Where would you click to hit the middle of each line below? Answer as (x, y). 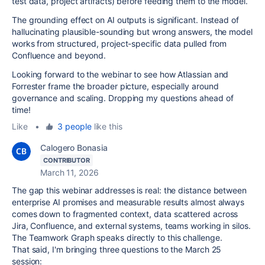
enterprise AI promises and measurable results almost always (128, 202)
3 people (75, 126)
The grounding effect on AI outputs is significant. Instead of (125, 20)
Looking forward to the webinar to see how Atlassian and (120, 74)
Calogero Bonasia (74, 148)
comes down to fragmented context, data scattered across (125, 214)
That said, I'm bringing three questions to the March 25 (117, 249)
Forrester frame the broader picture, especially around (115, 86)
